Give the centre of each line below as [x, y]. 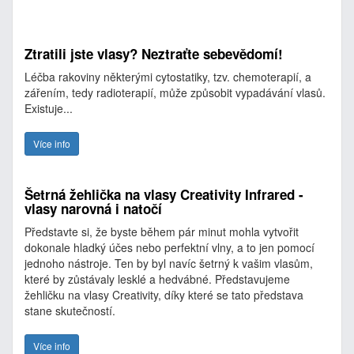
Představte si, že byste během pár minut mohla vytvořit [162, 232]
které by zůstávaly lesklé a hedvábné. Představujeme [157, 279]
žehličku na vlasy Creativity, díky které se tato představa [164, 295]
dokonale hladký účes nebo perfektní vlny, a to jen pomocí [169, 247]
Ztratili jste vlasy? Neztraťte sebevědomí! [154, 54]
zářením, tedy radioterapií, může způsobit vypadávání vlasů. [175, 92]
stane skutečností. [70, 311]
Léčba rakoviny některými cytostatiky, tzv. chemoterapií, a [168, 77]
